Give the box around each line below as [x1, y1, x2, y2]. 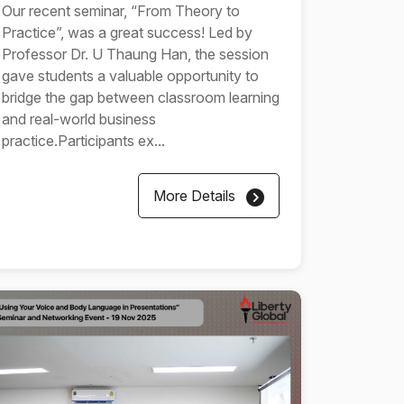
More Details [153, 187, 239, 205]
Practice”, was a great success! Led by [2, 23, 252, 41]
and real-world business [2, 110, 156, 128]
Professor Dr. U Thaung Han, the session [2, 45, 269, 63]
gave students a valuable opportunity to [2, 67, 259, 85]
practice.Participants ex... [2, 132, 165, 150]
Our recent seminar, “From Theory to [2, 2, 240, 20]
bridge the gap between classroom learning [2, 88, 280, 106]
